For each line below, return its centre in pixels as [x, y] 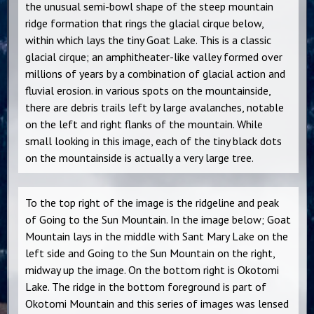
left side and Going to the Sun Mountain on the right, [150, 253]
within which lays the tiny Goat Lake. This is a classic [148, 40]
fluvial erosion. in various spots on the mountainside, [148, 91]
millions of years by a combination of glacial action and [155, 74]
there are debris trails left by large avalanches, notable [155, 108]
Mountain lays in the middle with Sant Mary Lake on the [157, 237]
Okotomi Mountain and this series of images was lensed [157, 304]
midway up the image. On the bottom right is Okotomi [152, 270]
